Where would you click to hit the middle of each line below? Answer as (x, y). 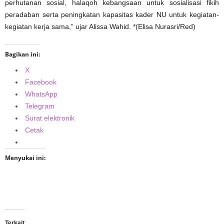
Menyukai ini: (25, 157)
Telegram (40, 106)
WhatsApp (41, 94)
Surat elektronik (50, 118)
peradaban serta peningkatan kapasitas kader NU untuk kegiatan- (112, 14)
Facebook (41, 82)
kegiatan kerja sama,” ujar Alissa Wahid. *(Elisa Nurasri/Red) (100, 26)
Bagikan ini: (22, 54)
